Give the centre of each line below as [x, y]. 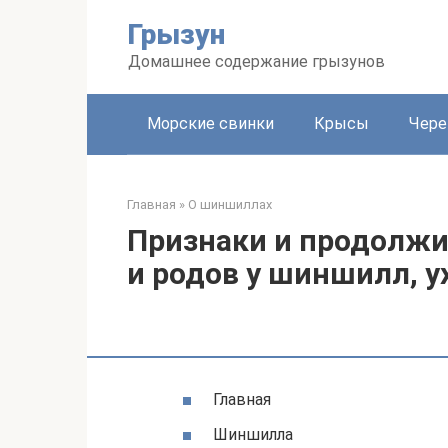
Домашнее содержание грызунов [256, 61]
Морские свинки [210, 123]
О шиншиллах [230, 204]
